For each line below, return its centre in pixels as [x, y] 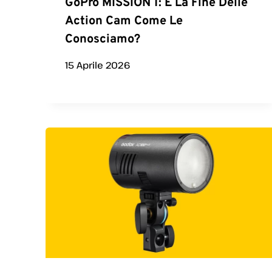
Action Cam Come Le [124, 21]
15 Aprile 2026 [98, 65]
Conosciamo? [103, 39]
